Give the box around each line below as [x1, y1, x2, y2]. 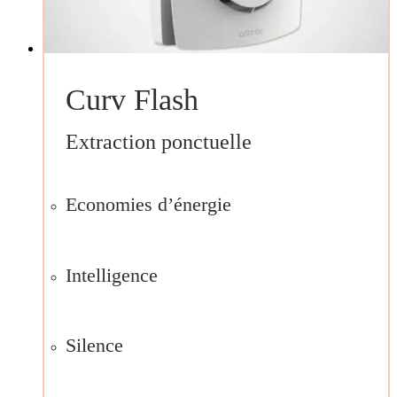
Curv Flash [65, 82, 198, 116]
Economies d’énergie [65, 193, 231, 216]
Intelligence [65, 263, 158, 286]
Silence [65, 334, 123, 357]
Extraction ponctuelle [65, 129, 252, 153]
